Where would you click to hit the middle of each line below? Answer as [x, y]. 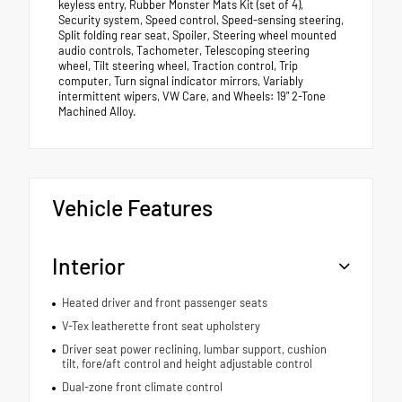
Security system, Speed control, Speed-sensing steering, [201, 19]
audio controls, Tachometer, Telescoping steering [184, 50]
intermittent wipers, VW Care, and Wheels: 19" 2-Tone [192, 96]
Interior [88, 265]
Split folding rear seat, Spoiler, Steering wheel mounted [197, 35]
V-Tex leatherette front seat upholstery [161, 325]
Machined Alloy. [97, 111]
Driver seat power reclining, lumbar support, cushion [194, 349]
